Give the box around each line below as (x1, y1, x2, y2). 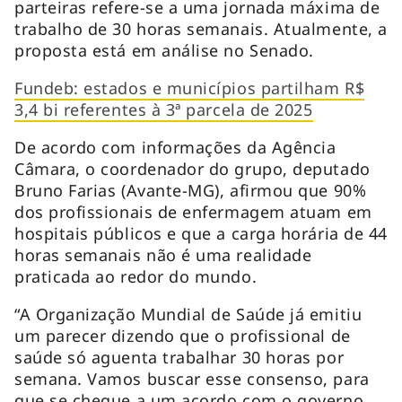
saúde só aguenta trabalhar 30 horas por (14, 346, 345, 369)
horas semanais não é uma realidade (14, 244, 312, 267)
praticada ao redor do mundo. (14, 266, 258, 288)
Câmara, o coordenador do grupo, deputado (14, 158, 371, 180)
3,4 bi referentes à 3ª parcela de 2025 (14, 99, 313, 121)
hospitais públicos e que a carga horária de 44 (14, 223, 388, 245)
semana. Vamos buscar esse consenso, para (14, 368, 370, 390)
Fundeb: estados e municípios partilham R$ (14, 77, 365, 100)
